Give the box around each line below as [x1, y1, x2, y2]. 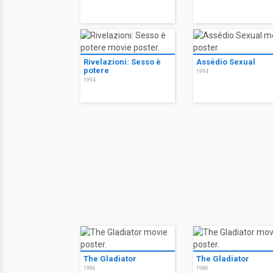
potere [83, 66, 109, 75]
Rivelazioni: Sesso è [83, 57, 161, 66]
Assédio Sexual [196, 57, 255, 66]
